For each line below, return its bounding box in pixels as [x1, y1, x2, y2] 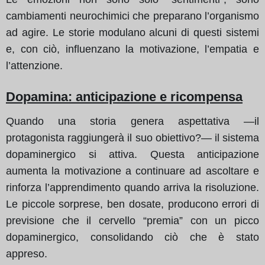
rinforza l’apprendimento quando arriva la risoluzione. [6, 181, 259, 193]
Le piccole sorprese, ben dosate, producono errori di [6, 198, 259, 210]
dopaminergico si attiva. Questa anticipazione [6, 148, 259, 160]
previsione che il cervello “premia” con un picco [6, 214, 259, 227]
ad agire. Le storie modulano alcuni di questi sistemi [6, 26, 259, 38]
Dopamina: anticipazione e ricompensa [6, 89, 243, 104]
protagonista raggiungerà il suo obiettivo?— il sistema [6, 131, 259, 144]
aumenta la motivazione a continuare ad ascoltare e [6, 164, 259, 177]
